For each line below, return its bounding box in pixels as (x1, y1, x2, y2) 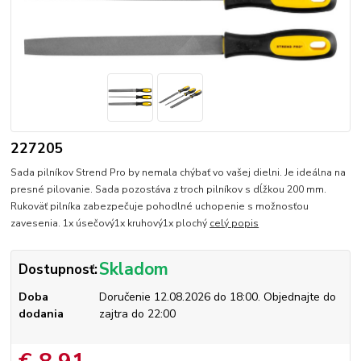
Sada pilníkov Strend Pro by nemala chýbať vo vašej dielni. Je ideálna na (10, 166, 346, 180)
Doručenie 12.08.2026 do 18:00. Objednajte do (98, 289, 336, 305)
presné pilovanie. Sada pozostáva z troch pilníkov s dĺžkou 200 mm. (10, 183, 327, 197)
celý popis (210, 217, 259, 230)
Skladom (98, 258, 168, 281)
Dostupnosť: (18, 260, 98, 280)
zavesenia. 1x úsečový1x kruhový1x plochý (10, 217, 210, 230)
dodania (18, 306, 64, 322)
